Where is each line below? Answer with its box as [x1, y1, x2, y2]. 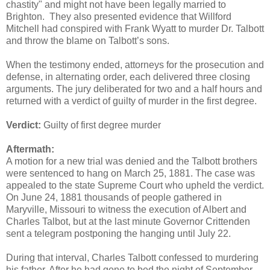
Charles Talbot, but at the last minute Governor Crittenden [6, 216, 250, 227]
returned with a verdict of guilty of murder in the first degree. [6, 96, 257, 107]
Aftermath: [6, 144, 54, 155]
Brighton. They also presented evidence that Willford [6, 11, 231, 22]
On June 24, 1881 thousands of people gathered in [6, 192, 222, 203]
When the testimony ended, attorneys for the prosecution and [6, 60, 264, 71]
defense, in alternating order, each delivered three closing [6, 72, 250, 83]
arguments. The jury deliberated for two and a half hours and [6, 84, 262, 95]
